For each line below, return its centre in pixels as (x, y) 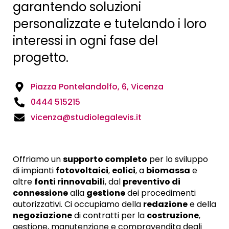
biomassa (168, 171)
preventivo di (152, 182)
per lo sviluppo (178, 159)
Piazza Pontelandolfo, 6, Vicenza (97, 87)
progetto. (41, 58)
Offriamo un (38, 159)
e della (202, 204)
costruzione (173, 216)
